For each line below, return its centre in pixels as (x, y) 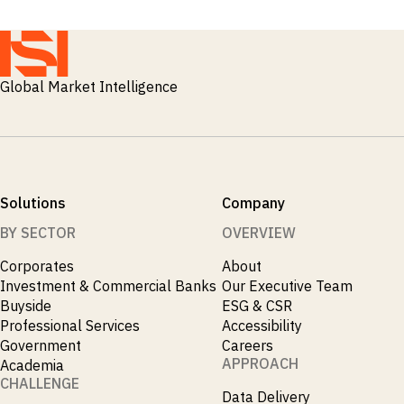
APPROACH (260, 363)
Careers (247, 345)
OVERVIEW (258, 232)
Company (253, 203)
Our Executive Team (287, 285)
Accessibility (262, 325)
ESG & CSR (257, 305)
